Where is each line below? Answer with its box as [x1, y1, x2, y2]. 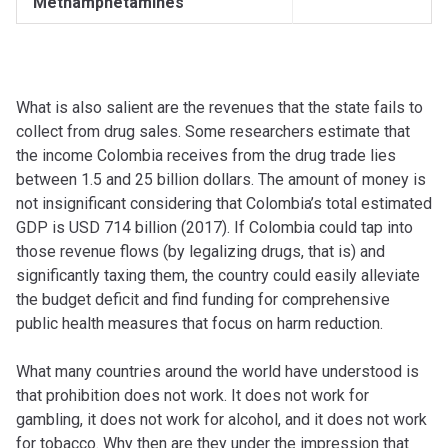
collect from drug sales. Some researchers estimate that [16, 122, 410, 142]
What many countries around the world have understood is [16, 362, 419, 382]
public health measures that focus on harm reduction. [16, 314, 395, 334]
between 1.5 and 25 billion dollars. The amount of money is [16, 170, 426, 190]
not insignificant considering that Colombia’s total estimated [16, 194, 432, 214]
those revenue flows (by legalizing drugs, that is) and [16, 242, 385, 262]
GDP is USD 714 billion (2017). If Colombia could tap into [16, 218, 413, 238]
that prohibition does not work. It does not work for [16, 386, 369, 406]
